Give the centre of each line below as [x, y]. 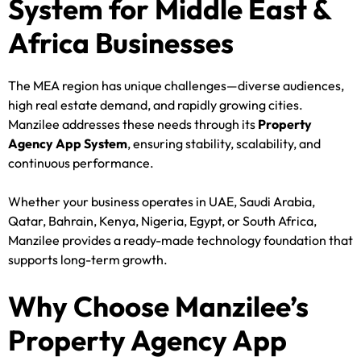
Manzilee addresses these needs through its [133, 124]
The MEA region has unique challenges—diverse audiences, [176, 85]
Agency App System [68, 143]
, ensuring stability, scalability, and [224, 143]
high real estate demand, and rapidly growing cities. [156, 104]
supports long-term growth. [88, 259]
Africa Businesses [121, 42]
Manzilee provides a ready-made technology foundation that [180, 240]
